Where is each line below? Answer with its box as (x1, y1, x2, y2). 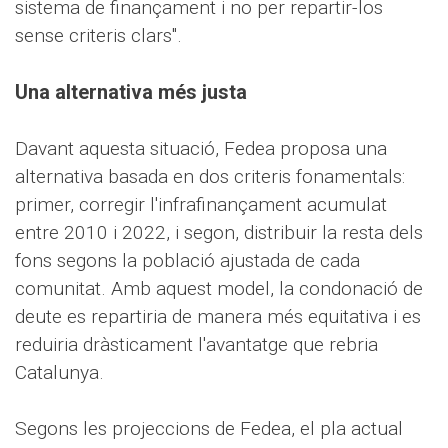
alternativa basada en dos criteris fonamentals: (15, 165, 405, 188)
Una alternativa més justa (15, 80, 247, 104)
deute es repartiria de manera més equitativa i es (15, 305, 421, 328)
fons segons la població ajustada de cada (15, 249, 360, 272)
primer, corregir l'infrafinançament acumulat (15, 193, 387, 216)
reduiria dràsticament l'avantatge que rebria (15, 333, 378, 356)
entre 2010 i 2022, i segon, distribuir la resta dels (15, 221, 423, 244)
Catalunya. (15, 361, 104, 384)
